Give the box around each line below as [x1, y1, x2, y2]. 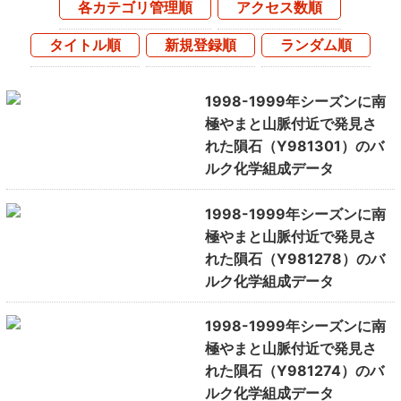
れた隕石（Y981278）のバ [204, 249, 385, 268]
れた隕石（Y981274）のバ [204, 362, 384, 380]
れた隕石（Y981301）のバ [204, 137, 384, 156]
